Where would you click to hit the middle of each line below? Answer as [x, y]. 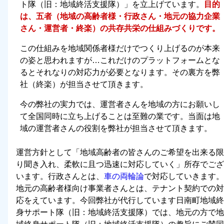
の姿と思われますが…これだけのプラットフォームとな [120, 60]
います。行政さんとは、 [60, 176]
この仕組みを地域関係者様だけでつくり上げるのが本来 [120, 48]
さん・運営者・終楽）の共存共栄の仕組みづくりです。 [120, 28]
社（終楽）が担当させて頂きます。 [84, 84]
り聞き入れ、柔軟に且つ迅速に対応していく [96, 164]
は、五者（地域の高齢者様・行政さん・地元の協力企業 [120, 16]
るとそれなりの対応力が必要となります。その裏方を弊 [120, 72]
